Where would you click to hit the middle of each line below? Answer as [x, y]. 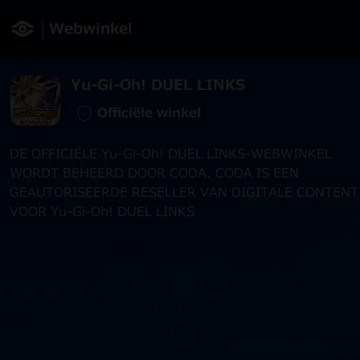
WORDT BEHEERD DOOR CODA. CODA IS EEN [154, 174]
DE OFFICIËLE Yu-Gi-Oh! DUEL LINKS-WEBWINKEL [171, 154]
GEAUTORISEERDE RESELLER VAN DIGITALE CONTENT [184, 193]
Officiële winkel [149, 113]
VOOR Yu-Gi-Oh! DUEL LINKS [102, 212]
